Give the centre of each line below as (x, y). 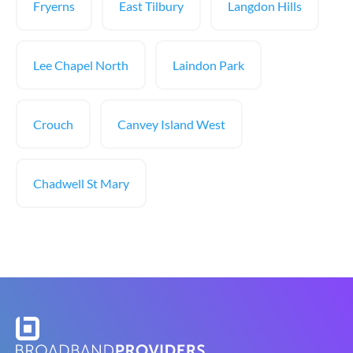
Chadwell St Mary (81, 183)
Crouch (53, 124)
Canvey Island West (171, 124)
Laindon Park (208, 65)
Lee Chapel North (81, 65)
